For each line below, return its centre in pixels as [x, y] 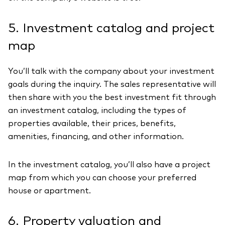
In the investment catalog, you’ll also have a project [109, 165]
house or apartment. [49, 191]
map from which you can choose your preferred [102, 178]
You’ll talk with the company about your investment [111, 71]
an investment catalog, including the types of [97, 110]
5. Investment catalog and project [111, 28]
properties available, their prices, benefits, [92, 124]
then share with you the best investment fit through [112, 97]
